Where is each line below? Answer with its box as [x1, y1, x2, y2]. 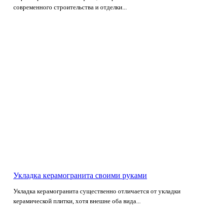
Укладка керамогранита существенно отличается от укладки [13, 187, 181, 195]
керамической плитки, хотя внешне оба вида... [13, 197, 141, 205]
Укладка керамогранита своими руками [13, 171, 147, 180]
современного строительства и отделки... [13, 3, 127, 11]
